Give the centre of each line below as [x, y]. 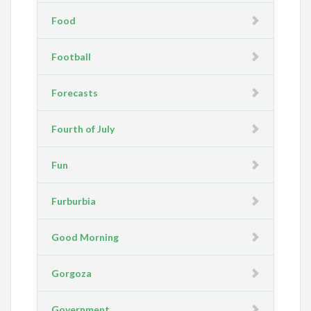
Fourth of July [83, 129]
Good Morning [85, 237]
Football [72, 57]
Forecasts [75, 93]
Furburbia [74, 201]
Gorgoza [72, 274]
